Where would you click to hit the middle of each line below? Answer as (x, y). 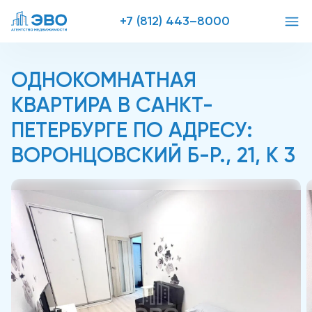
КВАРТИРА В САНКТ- (112, 105)
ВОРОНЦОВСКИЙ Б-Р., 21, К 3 (153, 155)
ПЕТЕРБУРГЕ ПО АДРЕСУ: (132, 130)
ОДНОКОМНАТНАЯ (104, 80)
